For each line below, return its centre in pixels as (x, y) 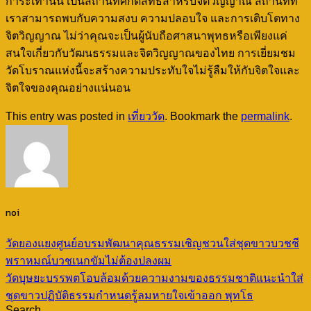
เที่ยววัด (146, 116)
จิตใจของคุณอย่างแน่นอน (68, 87)
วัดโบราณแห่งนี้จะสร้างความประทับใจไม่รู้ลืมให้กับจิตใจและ (153, 70)
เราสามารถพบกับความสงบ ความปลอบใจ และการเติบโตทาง (153, 18)
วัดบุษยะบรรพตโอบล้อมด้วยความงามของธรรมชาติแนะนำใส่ (154, 278)
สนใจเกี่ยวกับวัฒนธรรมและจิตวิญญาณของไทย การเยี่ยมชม (151, 53)
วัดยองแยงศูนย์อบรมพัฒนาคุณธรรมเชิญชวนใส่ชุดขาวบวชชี (152, 244)
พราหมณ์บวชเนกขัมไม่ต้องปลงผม (89, 261)
